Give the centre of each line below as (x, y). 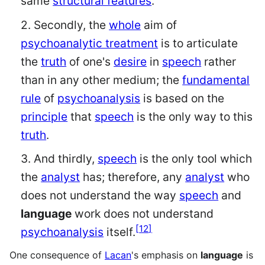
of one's (90, 61)
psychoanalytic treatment (90, 43)
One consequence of (57, 255)
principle (44, 116)
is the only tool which (195, 159)
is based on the (182, 98)
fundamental (216, 80)
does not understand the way (100, 195)
